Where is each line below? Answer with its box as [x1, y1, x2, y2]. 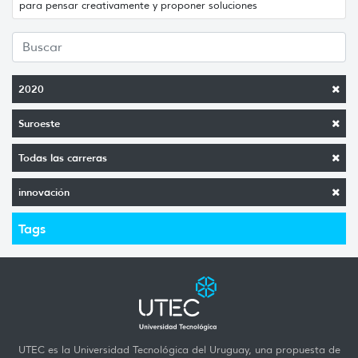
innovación [18, 185, 70, 199]
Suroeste [18, 116, 60, 130]
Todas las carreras [18, 150, 107, 165]
